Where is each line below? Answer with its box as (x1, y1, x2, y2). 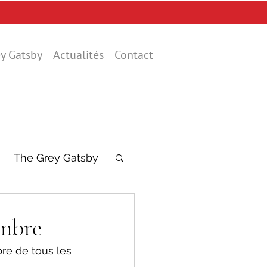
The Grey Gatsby (14, 151, 98, 164)
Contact (114, 47, 153, 63)
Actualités (53, 47, 104, 63)
